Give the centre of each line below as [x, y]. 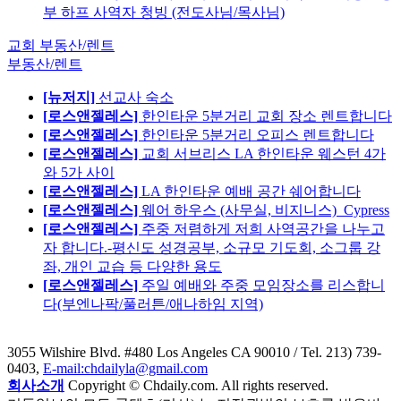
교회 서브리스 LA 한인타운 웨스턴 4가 [264, 154]
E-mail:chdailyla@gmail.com [125, 369]
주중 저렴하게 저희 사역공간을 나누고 [263, 229]
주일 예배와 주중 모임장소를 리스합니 [263, 286]
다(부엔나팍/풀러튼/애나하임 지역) [153, 304]
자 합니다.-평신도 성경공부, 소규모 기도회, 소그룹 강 [212, 248]
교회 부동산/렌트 [61, 46]
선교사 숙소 [136, 98]
